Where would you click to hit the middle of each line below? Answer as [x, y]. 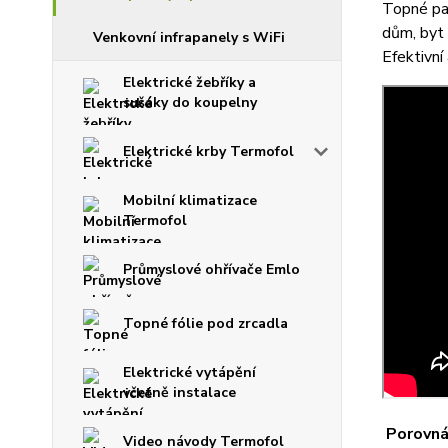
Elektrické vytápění [189, 373]
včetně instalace [179, 393]
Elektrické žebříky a [189, 83]
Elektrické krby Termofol [208, 152]
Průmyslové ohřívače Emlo [211, 270]
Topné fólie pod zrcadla [205, 324]
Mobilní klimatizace [190, 201]
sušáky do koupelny [190, 103]
